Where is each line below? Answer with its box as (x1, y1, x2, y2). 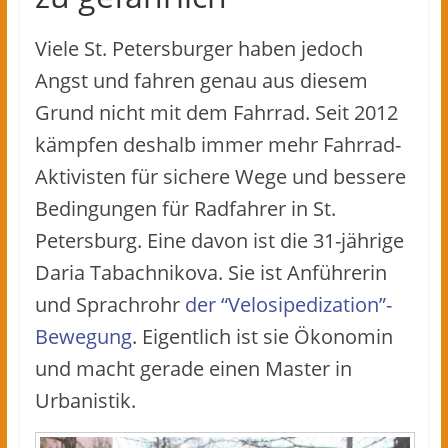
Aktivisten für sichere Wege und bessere (34, 162, 406, 190)
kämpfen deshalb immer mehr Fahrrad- (34, 130, 401, 158)
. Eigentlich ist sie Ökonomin (131, 322, 393, 350)
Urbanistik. (34, 386, 136, 414)
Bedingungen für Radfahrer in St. (34, 194, 336, 222)
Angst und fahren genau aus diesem (34, 66, 368, 94)
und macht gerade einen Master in (34, 354, 352, 382)
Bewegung (34, 322, 132, 350)
